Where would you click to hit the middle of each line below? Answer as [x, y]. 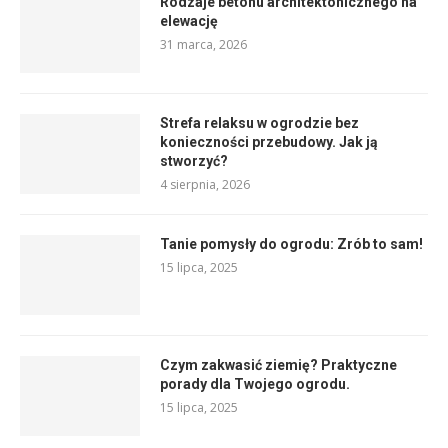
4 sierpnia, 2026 [205, 185]
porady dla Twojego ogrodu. [255, 384]
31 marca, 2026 [203, 45]
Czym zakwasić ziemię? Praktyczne [278, 365]
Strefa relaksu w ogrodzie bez [259, 123]
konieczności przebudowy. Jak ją [269, 142]
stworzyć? [194, 161]
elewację [189, 21]
